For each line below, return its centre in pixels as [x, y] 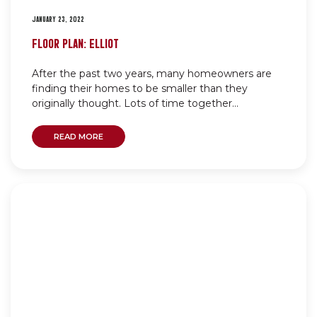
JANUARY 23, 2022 [58, 18]
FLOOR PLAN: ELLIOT [75, 42]
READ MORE [79, 136]
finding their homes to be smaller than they [140, 88]
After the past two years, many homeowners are [152, 73]
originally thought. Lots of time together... [135, 103]
